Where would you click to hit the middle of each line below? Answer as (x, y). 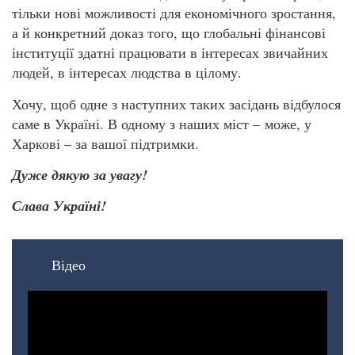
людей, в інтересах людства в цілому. (127, 73)
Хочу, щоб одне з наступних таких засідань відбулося (176, 103)
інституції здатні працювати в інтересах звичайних (170, 53)
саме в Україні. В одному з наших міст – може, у (162, 123)
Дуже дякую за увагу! (80, 175)
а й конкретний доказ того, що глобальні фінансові (169, 33)
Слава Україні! (59, 206)
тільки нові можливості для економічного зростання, (174, 13)
